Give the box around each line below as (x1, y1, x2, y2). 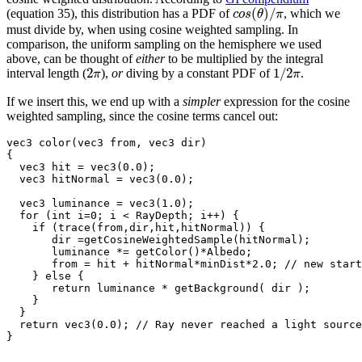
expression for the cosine (221, 94, 350, 108)
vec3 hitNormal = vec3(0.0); (6, 172, 194, 185)
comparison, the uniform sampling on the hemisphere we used (6, 36, 322, 51)
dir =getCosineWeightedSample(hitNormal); (6, 233, 310, 246)
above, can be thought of (6, 51, 136, 65)
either (136, 51, 165, 65)
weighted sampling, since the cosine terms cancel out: (6, 108, 278, 123)
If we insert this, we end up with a (6, 94, 183, 108)
